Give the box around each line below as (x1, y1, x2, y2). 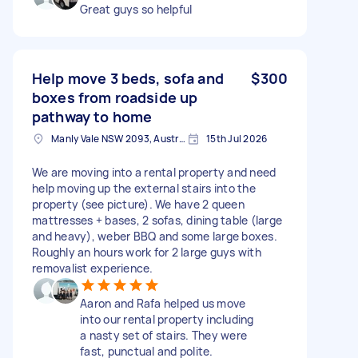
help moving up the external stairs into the (32, 180, 256, 196)
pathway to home (32, 106, 153, 126)
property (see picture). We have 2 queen (32, 196, 245, 212)
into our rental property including (80, 311, 254, 327)
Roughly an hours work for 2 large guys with (32, 244, 261, 260)
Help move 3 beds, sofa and (32, 68, 224, 88)
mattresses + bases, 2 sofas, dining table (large (32, 212, 282, 228)
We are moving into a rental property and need (32, 164, 276, 180)
